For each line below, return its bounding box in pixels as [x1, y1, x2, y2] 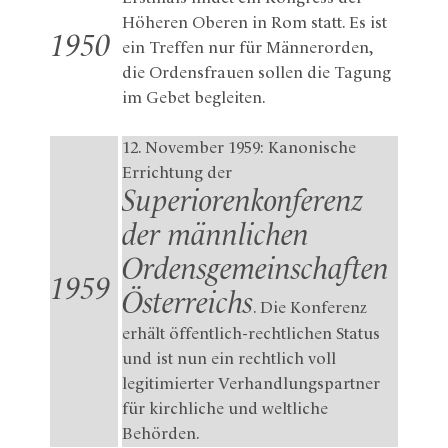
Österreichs [122, 289, 253, 320]
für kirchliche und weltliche [122, 400, 328, 418]
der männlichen [122, 221, 309, 252]
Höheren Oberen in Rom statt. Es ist [122, 14, 387, 32]
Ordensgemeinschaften [122, 255, 389, 286]
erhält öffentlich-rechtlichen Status [122, 325, 380, 343]
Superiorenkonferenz [122, 187, 363, 218]
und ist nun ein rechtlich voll [122, 350, 336, 368]
